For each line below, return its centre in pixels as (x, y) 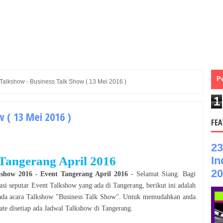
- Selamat (145, 174)
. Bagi (187, 174)
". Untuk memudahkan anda (156, 197)
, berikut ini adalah (169, 185)
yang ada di (95, 185)
